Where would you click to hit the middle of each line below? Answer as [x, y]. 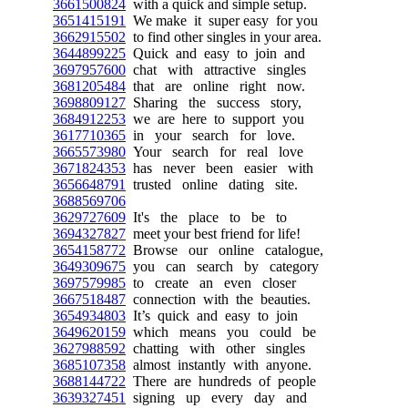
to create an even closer [211, 282]
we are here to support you [215, 118]
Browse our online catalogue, [224, 250]
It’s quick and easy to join [212, 315]
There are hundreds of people [221, 381]
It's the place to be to [206, 217]
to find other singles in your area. [224, 36]
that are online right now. [215, 86]
